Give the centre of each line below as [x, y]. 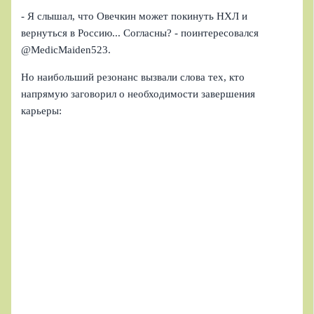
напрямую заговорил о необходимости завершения [138, 94]
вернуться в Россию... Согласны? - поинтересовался [140, 33]
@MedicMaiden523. [66, 50]
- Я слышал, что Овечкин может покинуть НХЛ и [135, 16]
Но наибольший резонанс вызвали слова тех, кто [133, 77]
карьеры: [42, 110]
